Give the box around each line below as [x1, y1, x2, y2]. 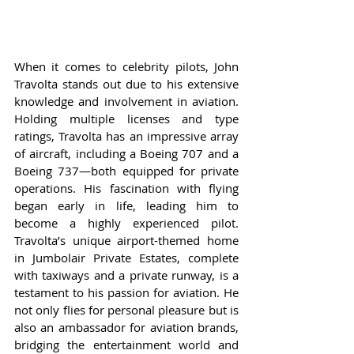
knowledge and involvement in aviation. [14, 92, 239, 109]
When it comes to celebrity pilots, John [14, 58, 239, 74]
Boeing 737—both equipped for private [14, 162, 239, 179]
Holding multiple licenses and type [14, 110, 239, 126]
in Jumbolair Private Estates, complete [14, 249, 239, 265]
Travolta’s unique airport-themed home [14, 232, 239, 248]
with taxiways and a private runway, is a [14, 266, 239, 283]
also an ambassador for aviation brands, [14, 318, 239, 335]
